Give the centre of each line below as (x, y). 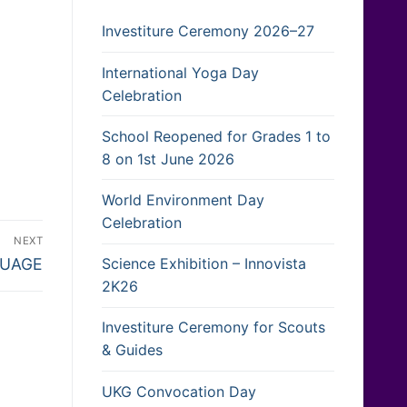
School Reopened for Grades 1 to (216, 136)
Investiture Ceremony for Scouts (213, 328)
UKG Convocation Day (179, 391)
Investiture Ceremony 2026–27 (208, 31)
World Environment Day (183, 200)
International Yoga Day (180, 72)
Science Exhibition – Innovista (204, 264)
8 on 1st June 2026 (168, 159)
